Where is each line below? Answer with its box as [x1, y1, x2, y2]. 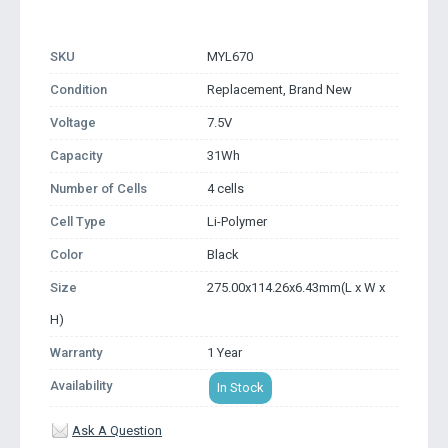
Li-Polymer [206, 214, 267, 229]
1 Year [206, 345, 242, 360]
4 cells [206, 181, 244, 196]
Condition [50, 82, 107, 97]
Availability [50, 378, 112, 393]
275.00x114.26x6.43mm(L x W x [206, 280, 385, 295]
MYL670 [206, 49, 253, 64]
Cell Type [50, 214, 106, 229]
